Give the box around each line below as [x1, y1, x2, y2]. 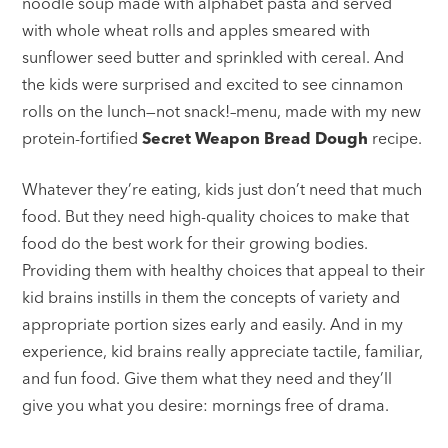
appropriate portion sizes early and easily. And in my [22, 313, 404, 334]
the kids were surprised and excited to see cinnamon [22, 73, 404, 94]
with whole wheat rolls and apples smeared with [22, 19, 371, 40]
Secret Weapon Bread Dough [142, 127, 369, 148]
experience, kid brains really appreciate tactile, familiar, [22, 340, 424, 361]
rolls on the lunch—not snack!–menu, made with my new [22, 100, 422, 121]
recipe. [368, 127, 423, 148]
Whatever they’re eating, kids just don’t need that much [22, 178, 423, 199]
